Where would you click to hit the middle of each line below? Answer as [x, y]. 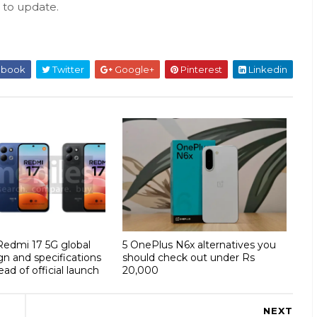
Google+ [133, 69]
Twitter [67, 69]
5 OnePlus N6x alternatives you [199, 244]
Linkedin [267, 69]
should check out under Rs [188, 257]
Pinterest [200, 69]
